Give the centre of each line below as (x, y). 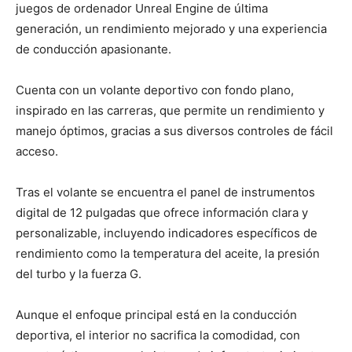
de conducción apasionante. (93, 49)
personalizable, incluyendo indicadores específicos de (167, 233)
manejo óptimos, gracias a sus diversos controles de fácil (174, 130)
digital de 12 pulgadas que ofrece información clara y (162, 212)
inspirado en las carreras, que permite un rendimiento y (170, 110)
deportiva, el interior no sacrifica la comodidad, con (158, 335)
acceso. (37, 151)
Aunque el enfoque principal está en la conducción (156, 314)
